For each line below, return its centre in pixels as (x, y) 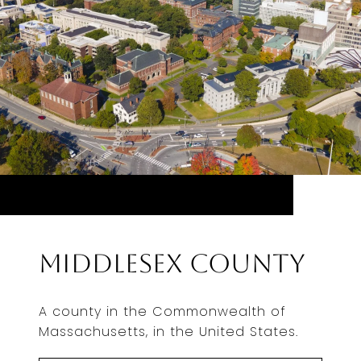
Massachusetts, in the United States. (168, 332)
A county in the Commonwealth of (162, 312)
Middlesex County (172, 263)
